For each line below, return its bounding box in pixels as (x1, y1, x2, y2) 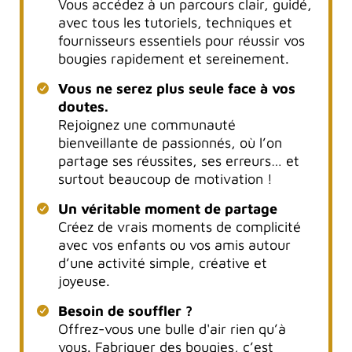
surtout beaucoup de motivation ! (57, 170, 273, 187)
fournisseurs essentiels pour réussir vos (57, 31, 305, 49)
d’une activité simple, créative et (57, 254, 267, 271)
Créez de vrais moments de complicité (57, 218, 301, 235)
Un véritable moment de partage (57, 200, 277, 217)
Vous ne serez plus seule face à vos (57, 79, 295, 97)
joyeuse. (57, 272, 110, 289)
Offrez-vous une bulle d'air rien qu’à (57, 320, 286, 337)
